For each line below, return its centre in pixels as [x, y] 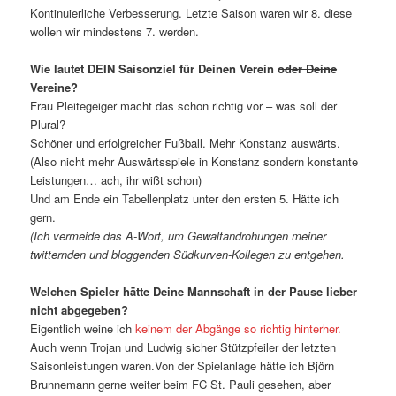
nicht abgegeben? [80, 310]
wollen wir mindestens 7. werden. [115, 32]
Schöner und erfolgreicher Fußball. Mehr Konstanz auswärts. [186, 143]
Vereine [51, 88]
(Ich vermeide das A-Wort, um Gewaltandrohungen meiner [179, 236]
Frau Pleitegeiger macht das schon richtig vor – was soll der [184, 106]
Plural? [48, 125]
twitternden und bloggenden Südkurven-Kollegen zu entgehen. [188, 255]
